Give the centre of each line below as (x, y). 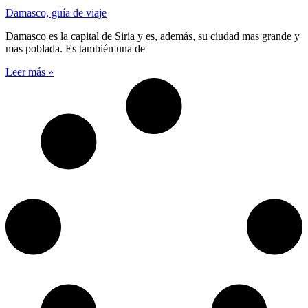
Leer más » (30, 72)
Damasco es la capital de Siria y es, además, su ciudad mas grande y (153, 36)
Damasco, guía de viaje (56, 13)
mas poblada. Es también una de (75, 49)
